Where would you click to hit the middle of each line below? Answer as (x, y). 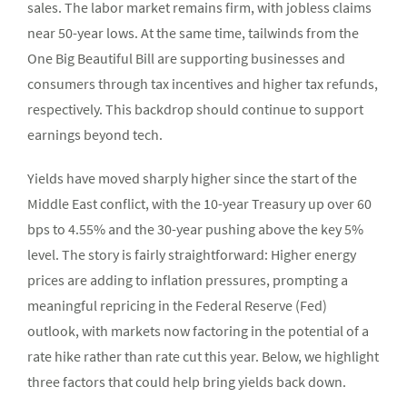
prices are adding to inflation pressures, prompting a (188, 280)
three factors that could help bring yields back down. (187, 382)
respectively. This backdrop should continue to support (195, 109)
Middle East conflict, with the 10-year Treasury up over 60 (199, 204)
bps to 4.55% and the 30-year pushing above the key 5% (195, 229)
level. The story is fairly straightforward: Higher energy (192, 255)
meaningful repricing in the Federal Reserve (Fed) (177, 306)
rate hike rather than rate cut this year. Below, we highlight (203, 357)
